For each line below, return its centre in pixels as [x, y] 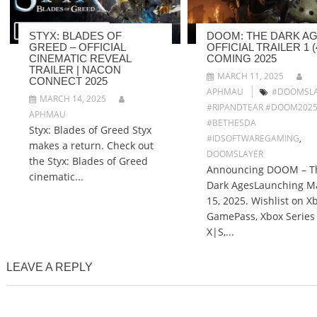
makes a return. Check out [91, 145]
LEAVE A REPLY [50, 267]
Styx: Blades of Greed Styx [90, 129]
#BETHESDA [231, 122]
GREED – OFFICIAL [77, 47]
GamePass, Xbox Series [260, 216]
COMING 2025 [241, 58]
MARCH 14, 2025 [73, 98]
